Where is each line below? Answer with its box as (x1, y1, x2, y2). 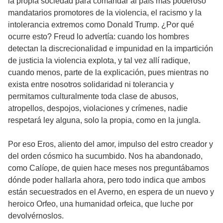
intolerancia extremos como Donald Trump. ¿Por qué (8, 20, 194, 29)
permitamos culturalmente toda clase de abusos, (8, 92, 178, 101)
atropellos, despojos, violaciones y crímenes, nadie (8, 104, 188, 113)
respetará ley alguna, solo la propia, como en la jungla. (8, 116, 201, 125)
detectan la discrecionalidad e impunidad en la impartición (8, 44, 213, 53)
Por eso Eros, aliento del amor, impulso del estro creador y (8, 140, 213, 149)
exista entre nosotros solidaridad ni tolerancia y (8, 80, 174, 89)
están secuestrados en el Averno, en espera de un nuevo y (8, 188, 214, 197)
